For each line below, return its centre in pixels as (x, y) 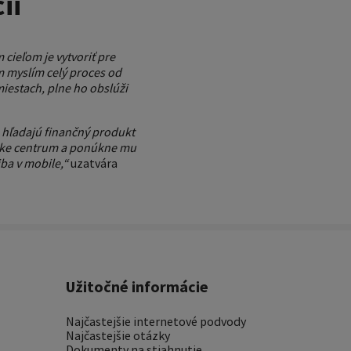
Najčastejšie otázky (118, 335)
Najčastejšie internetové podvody (156, 321)
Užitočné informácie (137, 286)
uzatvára (93, 163)
